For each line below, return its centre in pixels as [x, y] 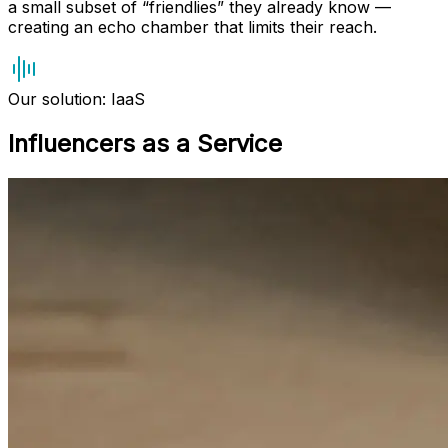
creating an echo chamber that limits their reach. [192, 27]
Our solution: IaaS [76, 99]
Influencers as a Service [145, 144]
